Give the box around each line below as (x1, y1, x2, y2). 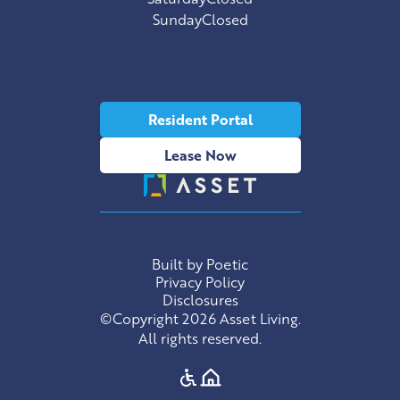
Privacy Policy (155, 271, 245, 293)
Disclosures (162, 289, 238, 311)
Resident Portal (147, 109, 253, 130)
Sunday (152, 9, 202, 30)
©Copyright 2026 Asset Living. (99, 308, 301, 329)
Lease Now (163, 145, 237, 166)
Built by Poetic (152, 254, 248, 275)
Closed (201, 9, 248, 30)
